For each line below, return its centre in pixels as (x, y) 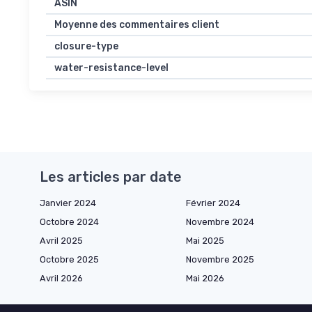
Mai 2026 (205, 279)
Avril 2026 (61, 279)
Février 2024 (213, 203)
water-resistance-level (111, 68)
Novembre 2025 (220, 260)
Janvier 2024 (68, 203)
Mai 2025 (205, 241)
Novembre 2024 (220, 222)
